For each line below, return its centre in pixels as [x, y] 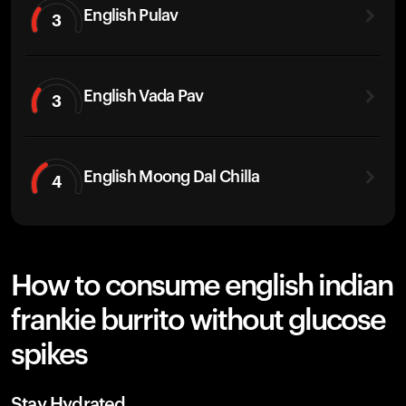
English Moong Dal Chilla [172, 176]
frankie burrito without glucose [198, 321]
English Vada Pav [144, 96]
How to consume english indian [202, 286]
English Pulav [131, 15]
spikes [49, 355]
